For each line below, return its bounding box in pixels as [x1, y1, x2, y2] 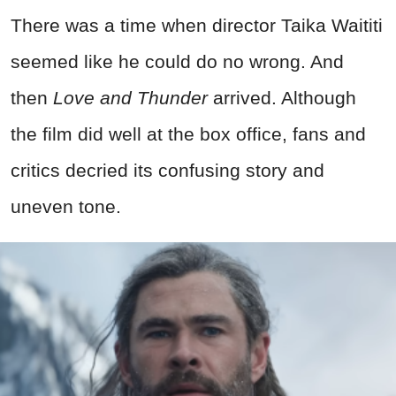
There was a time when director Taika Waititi [11, 15, 383, 36]
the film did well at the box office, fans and [11, 124, 366, 145]
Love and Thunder [53, 88, 208, 109]
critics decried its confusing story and [11, 160, 324, 181]
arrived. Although [208, 88, 356, 109]
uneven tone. [11, 196, 121, 217]
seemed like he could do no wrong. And [11, 51, 344, 72]
